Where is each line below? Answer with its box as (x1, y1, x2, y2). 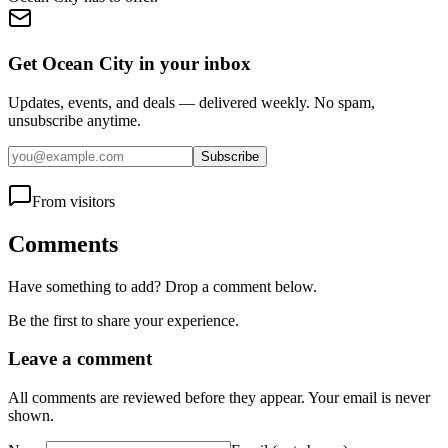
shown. (8, 407, 54, 425)
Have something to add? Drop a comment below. (8, 277, 317, 295)
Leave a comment (8, 348, 152, 370)
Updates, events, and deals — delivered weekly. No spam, (8, 93, 375, 111)
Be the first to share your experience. (8, 311, 239, 329)
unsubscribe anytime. (8, 111, 141, 129)
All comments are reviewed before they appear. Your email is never (8, 389, 430, 407)
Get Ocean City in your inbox (8, 53, 251, 75)
